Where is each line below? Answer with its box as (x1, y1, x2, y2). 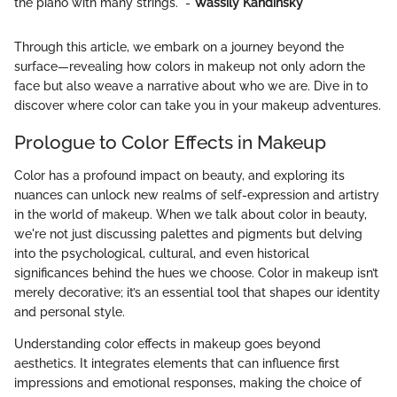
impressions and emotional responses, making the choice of (14, 376, 362, 391)
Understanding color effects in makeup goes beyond (14, 337, 321, 352)
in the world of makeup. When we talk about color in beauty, (14, 207, 367, 222)
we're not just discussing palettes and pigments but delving (14, 227, 362, 242)
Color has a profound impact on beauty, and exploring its (14, 168, 345, 183)
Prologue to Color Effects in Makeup (14, 130, 326, 153)
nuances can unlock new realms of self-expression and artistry (14, 188, 379, 203)
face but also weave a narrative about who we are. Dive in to (14, 78, 368, 93)
